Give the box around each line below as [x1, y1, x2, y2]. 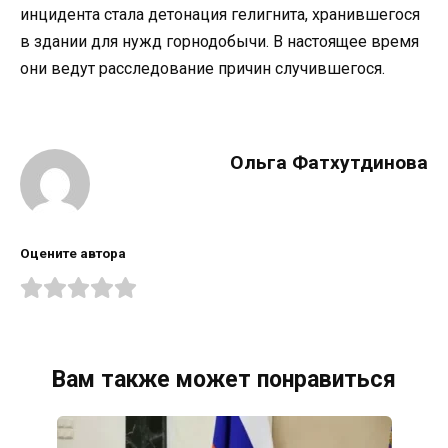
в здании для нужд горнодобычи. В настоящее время [20, 32, 419, 52]
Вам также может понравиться [52, 366, 396, 394]
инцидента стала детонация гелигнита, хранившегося [20, 5, 420, 25]
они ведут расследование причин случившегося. [20, 59, 385, 79]
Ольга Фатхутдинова [230, 151, 428, 175]
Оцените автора [20, 245, 126, 262]
